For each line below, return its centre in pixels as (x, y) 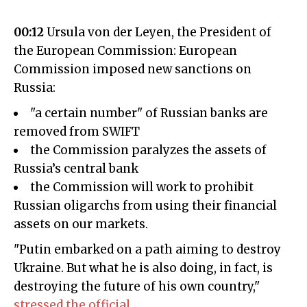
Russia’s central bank (76, 169)
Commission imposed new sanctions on (133, 70)
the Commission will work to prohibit (142, 187)
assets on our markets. (81, 224)
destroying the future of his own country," (137, 287)
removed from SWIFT (77, 132)
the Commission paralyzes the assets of (148, 150)
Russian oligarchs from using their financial (145, 206)
